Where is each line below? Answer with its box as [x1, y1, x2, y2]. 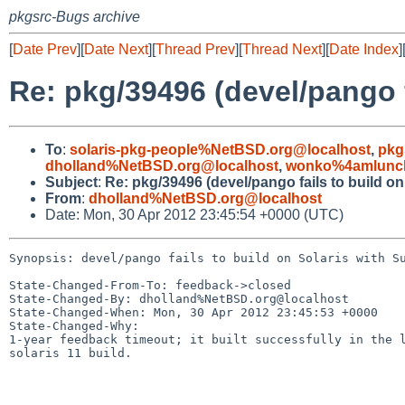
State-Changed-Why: [9, 318, 139, 333]
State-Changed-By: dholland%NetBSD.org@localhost [9, 291, 349, 306]
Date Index [329, 42, 399, 57]
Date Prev [13, 42, 77, 57]
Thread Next [242, 42, 322, 57]
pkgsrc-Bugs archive [9, 9, 140, 24]
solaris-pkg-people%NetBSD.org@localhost [70, 141, 371, 157]
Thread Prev [155, 42, 235, 57]
